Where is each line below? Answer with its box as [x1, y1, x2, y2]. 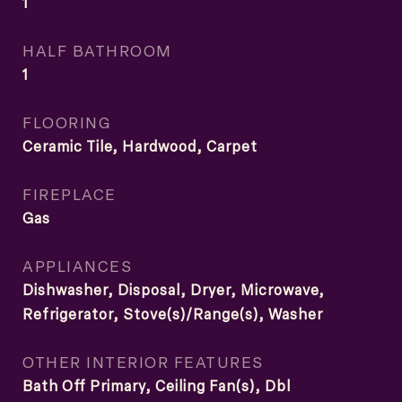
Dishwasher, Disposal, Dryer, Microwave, [22, 280, 325, 300]
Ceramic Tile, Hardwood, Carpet [22, 136, 258, 156]
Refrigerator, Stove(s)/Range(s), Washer [22, 304, 323, 324]
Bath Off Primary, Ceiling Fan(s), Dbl [22, 376, 291, 396]
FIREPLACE [22, 183, 117, 205]
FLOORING [22, 111, 110, 133]
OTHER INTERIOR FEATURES [22, 351, 264, 372]
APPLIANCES [22, 255, 132, 276]
